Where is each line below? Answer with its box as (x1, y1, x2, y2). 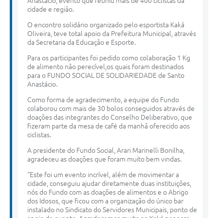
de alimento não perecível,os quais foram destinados (27, 62, 184, 71)
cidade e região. (27, 5, 74, 13)
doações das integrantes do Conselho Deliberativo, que (27, 113, 192, 121)
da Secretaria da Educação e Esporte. (27, 38, 136, 46)
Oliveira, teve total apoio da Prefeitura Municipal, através (27, 29, 196, 37)
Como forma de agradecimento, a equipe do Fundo (27, 95, 179, 104)
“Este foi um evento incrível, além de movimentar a (27, 170, 179, 179)
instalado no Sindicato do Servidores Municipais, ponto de (27, 205, 197, 214)
